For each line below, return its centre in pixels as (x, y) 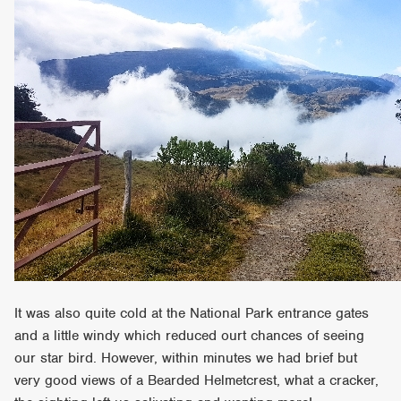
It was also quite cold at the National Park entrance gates (192, 313)
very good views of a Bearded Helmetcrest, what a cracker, (197, 380)
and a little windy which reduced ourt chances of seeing (190, 335)
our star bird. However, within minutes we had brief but (186, 358)
